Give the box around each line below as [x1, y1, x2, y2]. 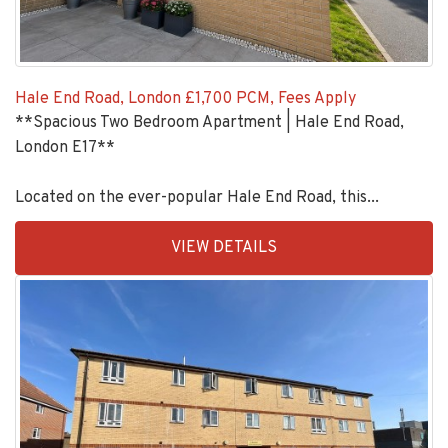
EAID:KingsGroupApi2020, [14, 222, 203, 242]
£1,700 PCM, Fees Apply [185, 89, 356, 109]
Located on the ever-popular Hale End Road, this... [15, 188, 379, 208]
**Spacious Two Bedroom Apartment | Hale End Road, [15, 113, 404, 133]
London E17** [15, 138, 115, 158]
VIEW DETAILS [171, 238, 277, 258]
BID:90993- [14, 247, 96, 267]
